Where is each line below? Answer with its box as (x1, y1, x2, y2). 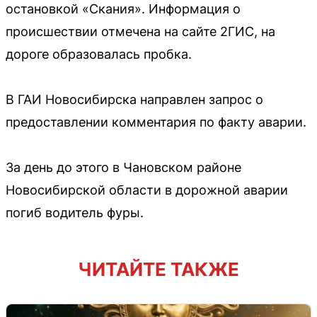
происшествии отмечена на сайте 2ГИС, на (6, 24, 275, 40)
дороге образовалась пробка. (6, 47, 192, 62)
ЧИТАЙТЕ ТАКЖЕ (78, 258, 239, 281)
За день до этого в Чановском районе (6, 160, 241, 175)
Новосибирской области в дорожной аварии (6, 183, 288, 198)
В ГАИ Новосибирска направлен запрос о (6, 92, 263, 108)
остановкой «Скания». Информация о (6, 1, 241, 17)
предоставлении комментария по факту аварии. (6, 115, 306, 130)
